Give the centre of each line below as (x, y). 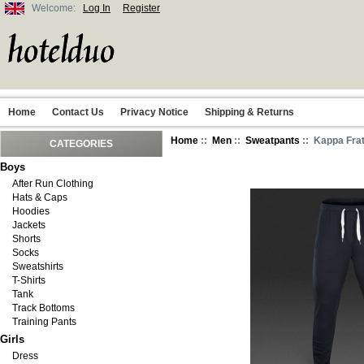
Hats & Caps (40, 197)
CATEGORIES (81, 144)
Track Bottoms (43, 308)
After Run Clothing (53, 184)
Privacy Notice (154, 112)
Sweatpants (273, 141)
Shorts (26, 239)
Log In (97, 8)
